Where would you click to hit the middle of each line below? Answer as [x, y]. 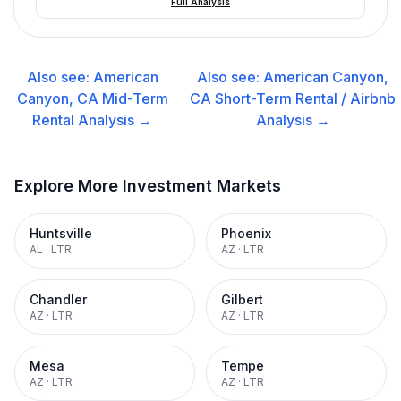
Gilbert [242, 299]
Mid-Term [135, 98]
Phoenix [246, 233]
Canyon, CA [57, 98]
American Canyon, [326, 77]
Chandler [58, 299]
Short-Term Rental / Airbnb [306, 98]
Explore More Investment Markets [148, 186]
